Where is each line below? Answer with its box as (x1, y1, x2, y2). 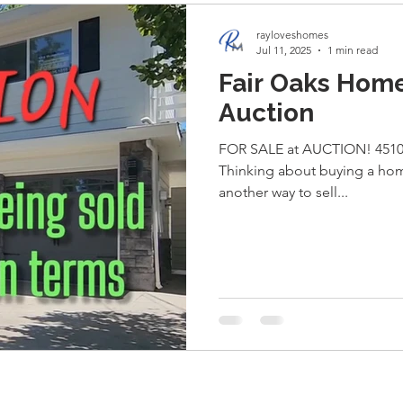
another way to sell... (219, 184, 348, 201)
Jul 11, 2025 (256, 43, 311, 57)
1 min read (327, 43, 378, 57)
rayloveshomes (256, 28, 328, 41)
